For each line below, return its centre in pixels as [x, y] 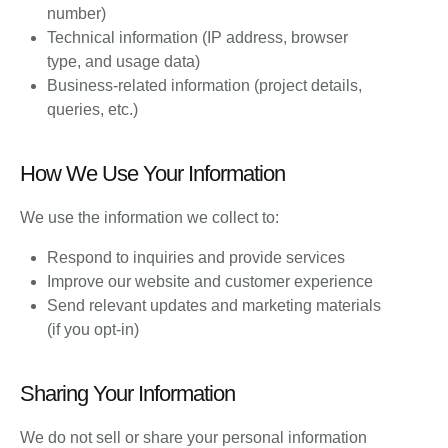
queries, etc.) [93, 109]
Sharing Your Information [127, 393]
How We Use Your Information [152, 173]
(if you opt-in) [93, 329]
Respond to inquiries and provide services [196, 257]
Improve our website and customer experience [210, 281]
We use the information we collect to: [149, 217]
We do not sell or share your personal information [193, 437]
